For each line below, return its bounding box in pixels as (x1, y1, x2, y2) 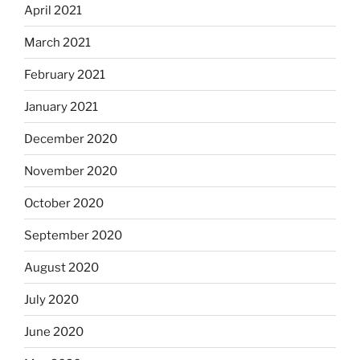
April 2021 (24, 2, 82, 18)
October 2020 (24, 195, 104, 211)
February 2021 (24, 67, 105, 82)
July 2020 (24, 292, 79, 307)
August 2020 (24, 260, 99, 275)
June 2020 (24, 324, 84, 339)
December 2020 (24, 131, 117, 146)
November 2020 (24, 163, 117, 178)
